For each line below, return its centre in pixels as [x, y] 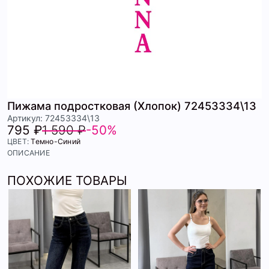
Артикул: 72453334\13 [53, 118]
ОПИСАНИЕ [29, 153]
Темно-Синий [56, 142]
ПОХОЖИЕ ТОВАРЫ [67, 181]
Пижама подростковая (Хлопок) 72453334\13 [132, 106]
